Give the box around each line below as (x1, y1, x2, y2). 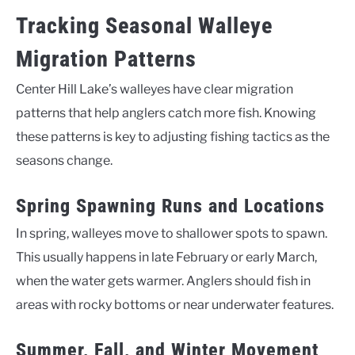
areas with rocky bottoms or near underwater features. (16, 297, 334, 313)
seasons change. (16, 153, 113, 169)
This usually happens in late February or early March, (16, 250, 317, 265)
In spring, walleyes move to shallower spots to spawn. (16, 226, 327, 242)
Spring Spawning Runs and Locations (16, 195, 325, 218)
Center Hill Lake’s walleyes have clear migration (16, 82, 293, 97)
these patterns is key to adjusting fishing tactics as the (16, 129, 330, 145)
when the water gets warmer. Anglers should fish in (16, 273, 311, 289)
